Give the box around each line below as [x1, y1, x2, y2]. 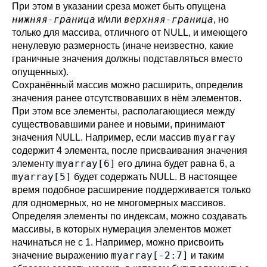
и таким [188, 250, 224, 260]
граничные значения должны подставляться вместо [12, 54, 243, 64]
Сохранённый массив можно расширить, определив [12, 80, 243, 90]
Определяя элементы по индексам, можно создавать [12, 211, 247, 221]
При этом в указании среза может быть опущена [12, 1, 226, 11]
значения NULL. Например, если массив [12, 132, 194, 142]
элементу [12, 159, 56, 169]
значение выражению [12, 250, 111, 260]
